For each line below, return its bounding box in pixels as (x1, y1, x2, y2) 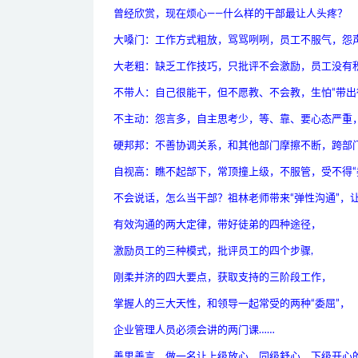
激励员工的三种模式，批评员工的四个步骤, (113, 246, 313, 257)
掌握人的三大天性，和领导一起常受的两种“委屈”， (113, 299, 350, 310)
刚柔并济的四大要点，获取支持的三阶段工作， (113, 272, 332, 284)
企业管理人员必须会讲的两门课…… (113, 325, 275, 336)
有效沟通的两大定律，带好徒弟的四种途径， (113, 220, 321, 231)
